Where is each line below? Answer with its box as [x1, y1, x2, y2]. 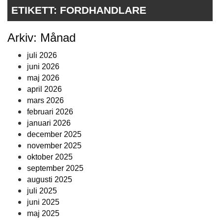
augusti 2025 [27, 175, 72, 184]
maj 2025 [27, 209, 59, 218]
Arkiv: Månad [7, 31, 76, 45]
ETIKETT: [11, 4, 60, 16]
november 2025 [27, 141, 82, 150]
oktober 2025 [27, 153, 73, 162]
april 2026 [27, 85, 62, 94]
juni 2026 [27, 62, 59, 71]
